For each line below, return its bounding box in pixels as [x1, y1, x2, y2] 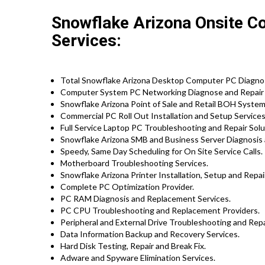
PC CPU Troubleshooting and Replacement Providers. [60, 205, 260, 215]
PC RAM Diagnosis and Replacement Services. [60, 193, 231, 203]
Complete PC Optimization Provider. [60, 181, 194, 192]
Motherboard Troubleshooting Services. [60, 157, 208, 168]
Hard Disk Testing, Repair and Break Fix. [60, 240, 206, 251]
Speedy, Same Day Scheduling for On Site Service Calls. [60, 146, 263, 156]
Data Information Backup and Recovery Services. [60, 228, 240, 239]
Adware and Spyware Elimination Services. [60, 252, 215, 263]
